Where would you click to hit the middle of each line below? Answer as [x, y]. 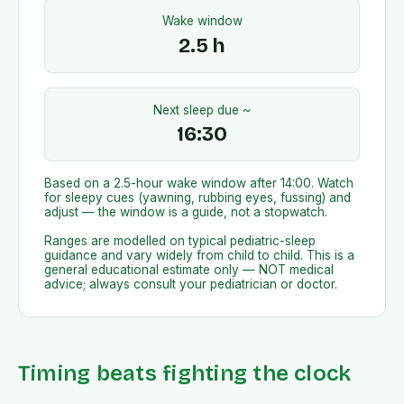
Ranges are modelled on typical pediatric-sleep [180, 241]
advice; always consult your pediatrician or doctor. [191, 285]
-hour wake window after [206, 184]
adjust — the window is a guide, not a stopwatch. [186, 212]
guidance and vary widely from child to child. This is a [199, 256]
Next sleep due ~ [202, 110]
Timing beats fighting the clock [185, 374]
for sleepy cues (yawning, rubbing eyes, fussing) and [197, 198]
